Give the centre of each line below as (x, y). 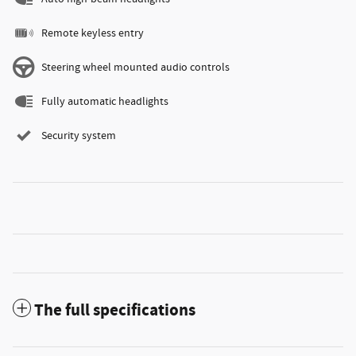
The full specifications (115, 310)
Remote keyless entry (93, 33)
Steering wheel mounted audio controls (135, 67)
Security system (79, 135)
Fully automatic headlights (105, 101)
